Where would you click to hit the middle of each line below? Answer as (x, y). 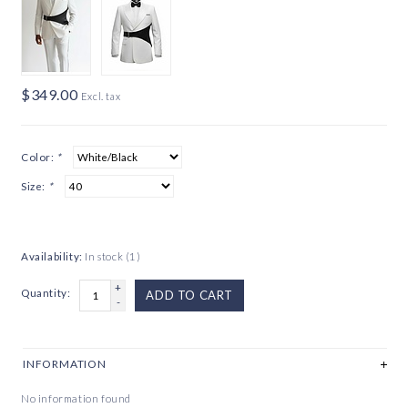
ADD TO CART (190, 295)
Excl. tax (101, 96)
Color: (39, 157)
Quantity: (46, 293)
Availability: (52, 256)
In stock (105, 256)
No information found (76, 399)
